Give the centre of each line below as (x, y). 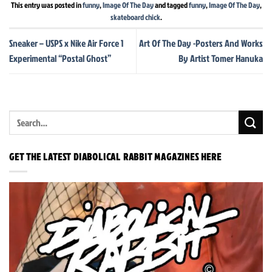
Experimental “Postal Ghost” (60, 59)
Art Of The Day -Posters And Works (201, 43)
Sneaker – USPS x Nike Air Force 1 (66, 43)
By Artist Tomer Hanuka (221, 59)
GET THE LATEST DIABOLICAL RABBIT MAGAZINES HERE (115, 156)
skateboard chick (135, 17)
